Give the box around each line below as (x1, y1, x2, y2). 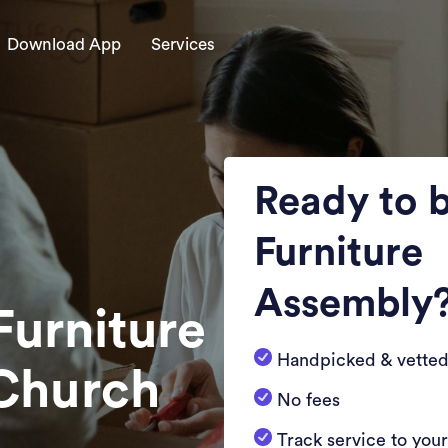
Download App (7, 36, 121, 53)
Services (151, 36, 215, 53)
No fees (277, 391, 340, 409)
